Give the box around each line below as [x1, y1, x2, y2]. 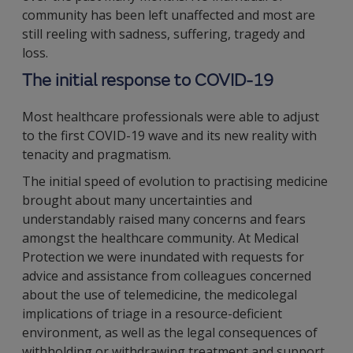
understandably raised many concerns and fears [22, 210, 306, 228]
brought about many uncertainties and [22, 191, 252, 209]
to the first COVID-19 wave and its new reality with [22, 127, 317, 144]
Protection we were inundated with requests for [22, 248, 304, 266]
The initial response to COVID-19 [22, 70, 273, 91]
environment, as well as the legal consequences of [22, 324, 318, 341]
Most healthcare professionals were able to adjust [22, 108, 319, 125]
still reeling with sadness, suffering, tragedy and [22, 25, 305, 43]
